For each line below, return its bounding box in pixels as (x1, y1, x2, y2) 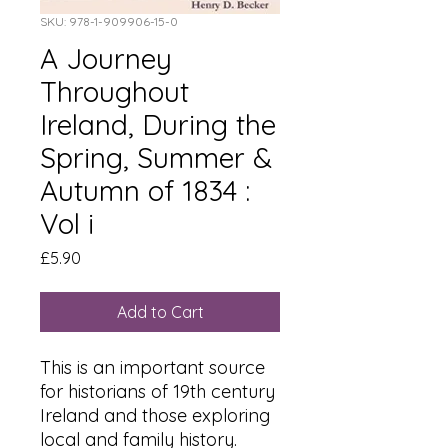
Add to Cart (116, 302, 204, 322)
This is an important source (40, 356, 265, 379)
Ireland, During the (40, 107, 276, 142)
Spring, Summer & (40, 140, 272, 175)
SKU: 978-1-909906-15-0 (40, 14, 178, 29)
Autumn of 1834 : (40, 173, 250, 208)
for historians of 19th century (40, 380, 275, 403)
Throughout (40, 74, 189, 109)
